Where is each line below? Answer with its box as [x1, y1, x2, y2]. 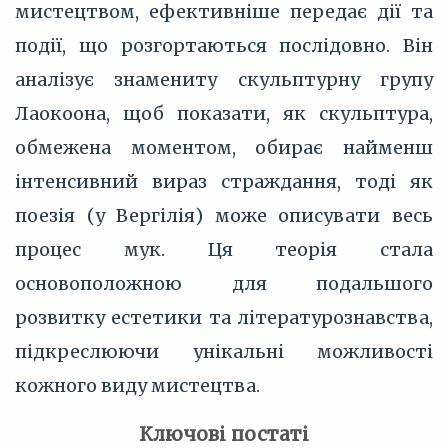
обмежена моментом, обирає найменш [15, 136, 433, 159]
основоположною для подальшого [15, 272, 433, 295]
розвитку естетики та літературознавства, [15, 306, 433, 329]
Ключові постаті [139, 422, 309, 446]
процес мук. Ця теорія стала [15, 238, 433, 261]
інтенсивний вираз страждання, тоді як [15, 170, 433, 193]
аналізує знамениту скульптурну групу [15, 68, 433, 91]
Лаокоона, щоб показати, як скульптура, [15, 102, 433, 125]
